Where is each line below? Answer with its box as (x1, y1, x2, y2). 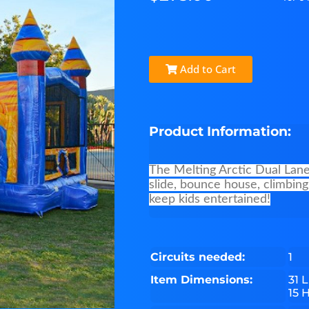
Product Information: (148, 123, 291, 140)
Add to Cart (177, 62, 236, 77)
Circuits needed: (150, 250, 245, 264)
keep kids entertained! (148, 193, 270, 206)
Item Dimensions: (150, 273, 252, 287)
